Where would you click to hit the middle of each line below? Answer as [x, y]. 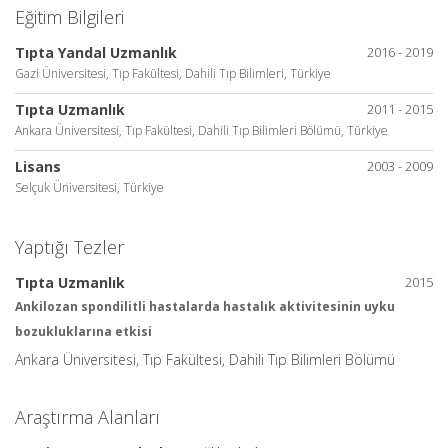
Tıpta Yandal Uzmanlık [96, 52]
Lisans [38, 166]
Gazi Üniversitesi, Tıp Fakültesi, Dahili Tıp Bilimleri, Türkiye [173, 73]
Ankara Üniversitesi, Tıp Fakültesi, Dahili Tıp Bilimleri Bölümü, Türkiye [201, 130]
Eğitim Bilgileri [69, 17]
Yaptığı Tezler [69, 247]
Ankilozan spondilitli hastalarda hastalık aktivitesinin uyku [205, 306]
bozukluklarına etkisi [83, 331]
